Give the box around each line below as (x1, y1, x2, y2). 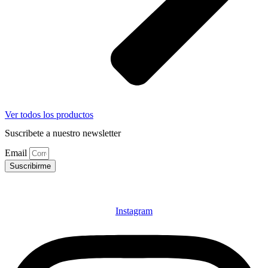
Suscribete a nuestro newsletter (5, 128, 121, 139)
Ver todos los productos (5, 109, 93, 120)
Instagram (115, 205, 153, 216)
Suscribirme (10, 161, 51, 170)
